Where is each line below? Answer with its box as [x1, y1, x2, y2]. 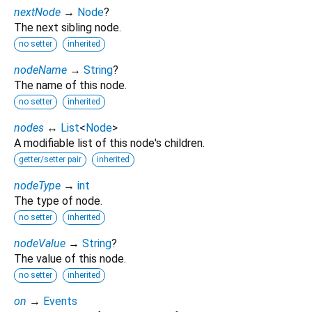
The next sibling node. [14, 20, 121, 34]
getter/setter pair [19, 154, 81, 164]
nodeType [14, 178, 61, 192]
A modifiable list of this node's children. [14, 136, 205, 150]
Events [43, 294, 77, 308]
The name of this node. [14, 78, 127, 92]
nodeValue [14, 236, 65, 250]
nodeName [14, 63, 67, 77]
